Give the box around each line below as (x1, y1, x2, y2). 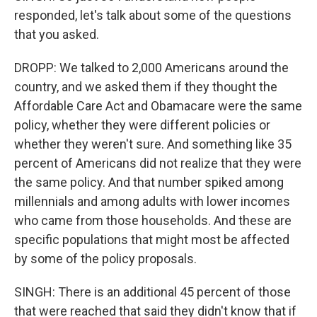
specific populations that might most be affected (14, 232, 289, 247)
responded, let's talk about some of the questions (14, 8, 292, 23)
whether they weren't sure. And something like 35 (14, 137, 292, 151)
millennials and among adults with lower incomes (14, 194, 290, 209)
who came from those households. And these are (14, 213, 292, 228)
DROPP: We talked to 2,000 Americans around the (14, 60, 289, 75)
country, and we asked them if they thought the (14, 79, 277, 94)
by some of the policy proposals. (14, 251, 197, 266)
